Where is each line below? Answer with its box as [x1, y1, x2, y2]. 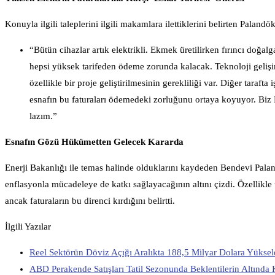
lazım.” [29, 110, 57, 121]
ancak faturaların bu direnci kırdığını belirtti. [5, 195, 175, 206]
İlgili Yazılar [5, 221, 51, 231]
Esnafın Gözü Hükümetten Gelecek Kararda [5, 136, 184, 147]
